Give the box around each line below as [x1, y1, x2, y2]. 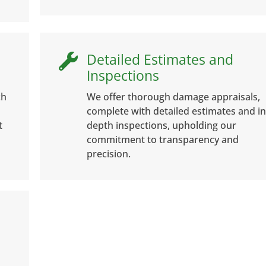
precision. [86, 147, 131, 160]
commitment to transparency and [86, 132, 239, 146]
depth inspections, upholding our [86, 118, 236, 132]
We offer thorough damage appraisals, [86, 90, 260, 103]
